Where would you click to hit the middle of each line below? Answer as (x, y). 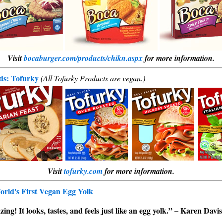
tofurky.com (83, 171)
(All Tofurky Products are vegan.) (93, 78)
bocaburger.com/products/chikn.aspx (83, 58)
